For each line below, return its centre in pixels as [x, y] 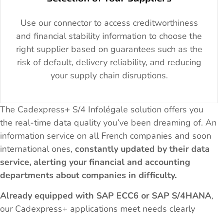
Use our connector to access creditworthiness [109, 23]
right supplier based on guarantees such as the [109, 49]
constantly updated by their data [142, 149]
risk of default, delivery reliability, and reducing [109, 62]
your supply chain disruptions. [109, 75]
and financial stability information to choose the [109, 36]
